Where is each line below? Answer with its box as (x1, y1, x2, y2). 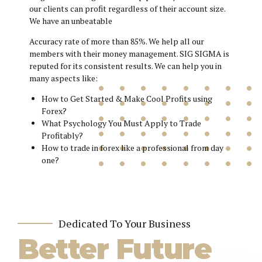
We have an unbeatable (29, 15, 112, 27)
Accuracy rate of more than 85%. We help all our (29, 36, 204, 47)
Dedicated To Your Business (58, 216, 191, 231)
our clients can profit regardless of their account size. (29, 3, 225, 15)
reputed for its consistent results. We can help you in (29, 60, 222, 72)
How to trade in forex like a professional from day (42, 142, 223, 154)
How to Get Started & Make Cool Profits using (42, 93, 212, 105)
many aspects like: (29, 73, 98, 84)
